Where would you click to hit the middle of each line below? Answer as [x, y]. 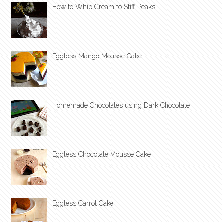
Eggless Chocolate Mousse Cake [101, 154]
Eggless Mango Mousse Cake [97, 56]
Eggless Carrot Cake [83, 203]
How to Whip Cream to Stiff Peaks [104, 7]
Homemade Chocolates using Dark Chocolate [121, 105]
